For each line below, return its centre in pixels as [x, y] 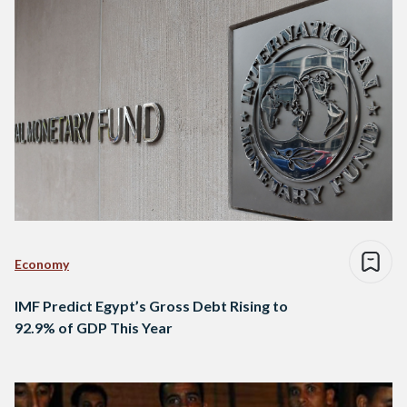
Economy [42, 264]
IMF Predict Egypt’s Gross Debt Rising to [151, 306]
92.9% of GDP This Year [94, 328]
